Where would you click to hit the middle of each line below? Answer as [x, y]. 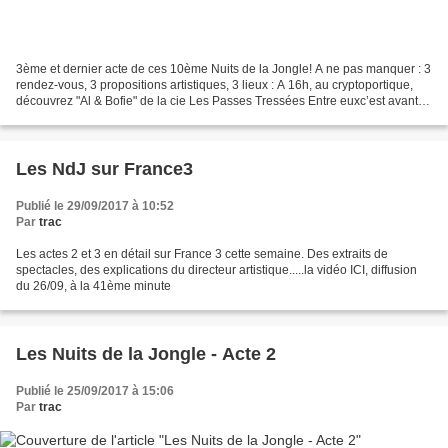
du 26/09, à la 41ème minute [93, 285]
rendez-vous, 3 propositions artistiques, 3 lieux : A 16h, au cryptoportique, [214, 84]
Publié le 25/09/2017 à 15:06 [95, 390]
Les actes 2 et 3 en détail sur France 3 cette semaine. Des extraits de [202, 253]
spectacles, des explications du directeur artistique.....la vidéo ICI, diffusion [216, 269]
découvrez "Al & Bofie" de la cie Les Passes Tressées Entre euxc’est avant [217, 100]
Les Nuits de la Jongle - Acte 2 [146, 353]
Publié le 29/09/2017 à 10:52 [95, 205]
